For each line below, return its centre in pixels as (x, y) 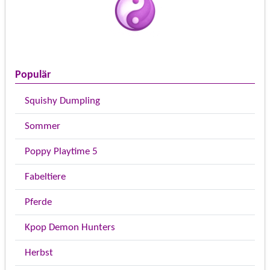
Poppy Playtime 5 (61, 152)
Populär (33, 75)
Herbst (39, 253)
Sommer (42, 127)
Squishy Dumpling (62, 101)
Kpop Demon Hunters (70, 228)
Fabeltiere (45, 177)
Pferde (38, 202)
